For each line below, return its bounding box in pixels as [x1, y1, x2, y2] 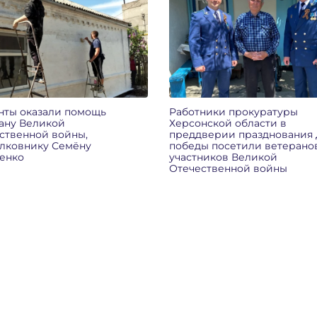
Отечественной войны [168, 161, 287, 175]
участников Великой [168, 150, 277, 163]
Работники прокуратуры [168, 105, 298, 118]
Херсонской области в [168, 116, 287, 129]
